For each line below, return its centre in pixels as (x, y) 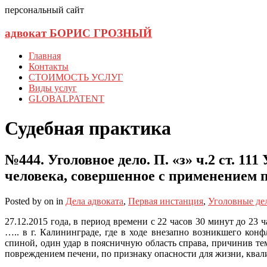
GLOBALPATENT (66, 99)
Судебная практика (88, 128)
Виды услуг (53, 88)
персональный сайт (44, 10)
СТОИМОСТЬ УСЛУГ (76, 77)
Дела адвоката (94, 201)
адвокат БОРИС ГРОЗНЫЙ (78, 33)
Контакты (49, 67)
